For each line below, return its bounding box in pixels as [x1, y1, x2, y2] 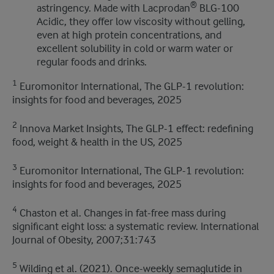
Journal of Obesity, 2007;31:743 [12, 235, 156, 246]
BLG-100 [197, 3, 239, 14]
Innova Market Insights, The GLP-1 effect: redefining [17, 124, 253, 135]
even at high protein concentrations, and [37, 30, 221, 41]
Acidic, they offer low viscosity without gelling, [37, 17, 245, 28]
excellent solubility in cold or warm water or [37, 43, 233, 54]
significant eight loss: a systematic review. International [12, 221, 259, 232]
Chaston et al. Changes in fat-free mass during [17, 208, 226, 219]
